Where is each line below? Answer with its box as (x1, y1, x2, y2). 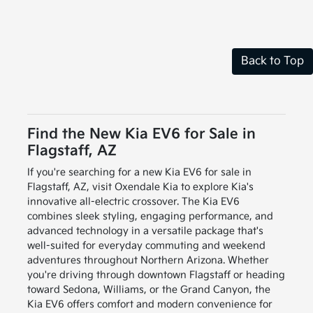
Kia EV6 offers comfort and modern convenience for (27, 298, 272, 311)
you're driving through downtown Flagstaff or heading (27, 269, 285, 282)
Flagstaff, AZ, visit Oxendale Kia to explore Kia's (27, 181, 254, 194)
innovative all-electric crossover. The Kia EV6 (27, 196, 240, 208)
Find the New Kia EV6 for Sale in (27, 126, 256, 143)
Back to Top (241, 54, 304, 68)
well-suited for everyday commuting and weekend (27, 240, 265, 252)
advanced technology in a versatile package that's (27, 225, 263, 238)
